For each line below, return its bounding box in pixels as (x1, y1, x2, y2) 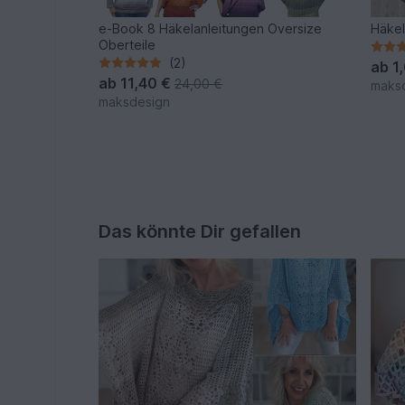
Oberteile (99, 36, 156, 52)
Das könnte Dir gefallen (99, 220, 302, 242)
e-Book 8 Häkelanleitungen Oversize (99, 20, 323, 36)
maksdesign (99, 93, 171, 109)
